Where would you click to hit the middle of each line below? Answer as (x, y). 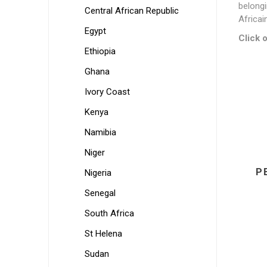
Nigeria (98, 173)
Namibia (100, 132)
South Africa (109, 213)
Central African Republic (131, 11)
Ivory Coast (107, 92)
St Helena (103, 234)
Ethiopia (100, 51)
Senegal (100, 193)
